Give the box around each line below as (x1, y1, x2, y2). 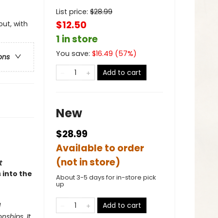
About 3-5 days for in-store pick (56, 173, 156, 182)
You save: (56, 49, 92, 58)
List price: (56, 7, 90, 17)
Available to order (56, 142, 144, 155)
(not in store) (56, 156, 120, 169)
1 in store (56, 33, 98, 46)
